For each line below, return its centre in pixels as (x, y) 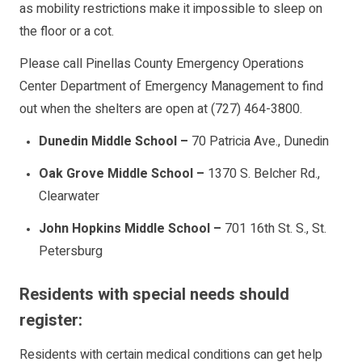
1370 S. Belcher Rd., (264, 174)
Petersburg (71, 252)
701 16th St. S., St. (276, 229)
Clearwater (69, 197)
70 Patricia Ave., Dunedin (260, 142)
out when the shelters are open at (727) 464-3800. (161, 109)
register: (51, 321)
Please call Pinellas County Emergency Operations (162, 64)
